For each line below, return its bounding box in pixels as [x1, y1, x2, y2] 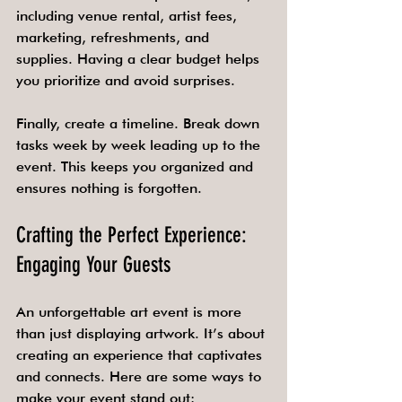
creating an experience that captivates [16, 346, 267, 363]
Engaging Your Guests [16, 252, 170, 277]
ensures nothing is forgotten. [16, 179, 202, 197]
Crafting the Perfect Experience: [16, 223, 252, 248]
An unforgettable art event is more [16, 303, 246, 320]
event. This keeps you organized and [16, 158, 258, 175]
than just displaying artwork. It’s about [16, 325, 269, 342]
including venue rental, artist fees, [16, 7, 241, 24]
